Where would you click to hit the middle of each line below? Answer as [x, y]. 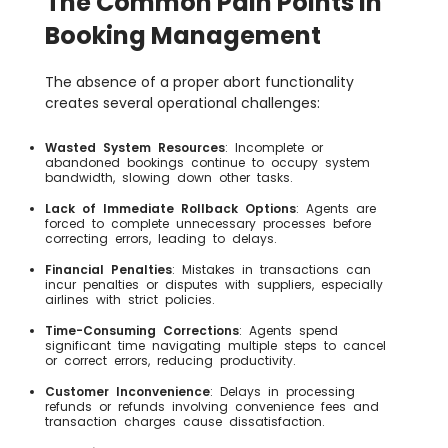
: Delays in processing [282, 392]
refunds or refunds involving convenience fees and [212, 407]
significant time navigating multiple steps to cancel [215, 346]
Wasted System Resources [135, 148]
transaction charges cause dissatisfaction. [185, 422]
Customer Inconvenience [127, 392]
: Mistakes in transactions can [271, 270]
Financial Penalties [108, 270]
